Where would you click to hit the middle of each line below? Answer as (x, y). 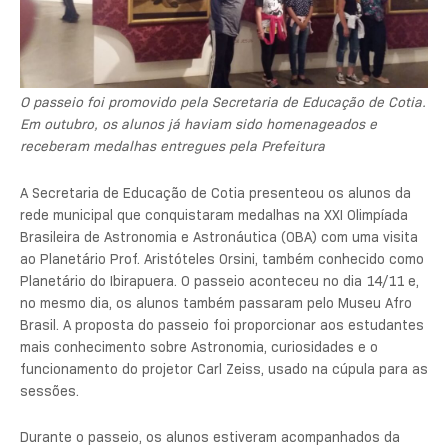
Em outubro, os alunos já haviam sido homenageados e (198, 124)
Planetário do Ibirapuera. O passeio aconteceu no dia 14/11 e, (219, 280)
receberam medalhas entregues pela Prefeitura (172, 146)
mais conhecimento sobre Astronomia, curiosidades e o (199, 346)
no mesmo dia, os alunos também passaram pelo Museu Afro (216, 302)
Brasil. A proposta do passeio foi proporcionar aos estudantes (222, 324)
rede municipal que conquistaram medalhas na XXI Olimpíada (214, 214)
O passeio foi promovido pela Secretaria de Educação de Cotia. (223, 102)
